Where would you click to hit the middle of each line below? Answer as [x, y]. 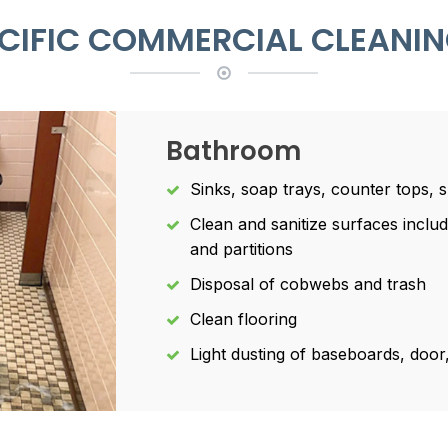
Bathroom [233, 151]
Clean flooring [243, 319]
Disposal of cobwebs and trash [308, 284]
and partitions [241, 249]
